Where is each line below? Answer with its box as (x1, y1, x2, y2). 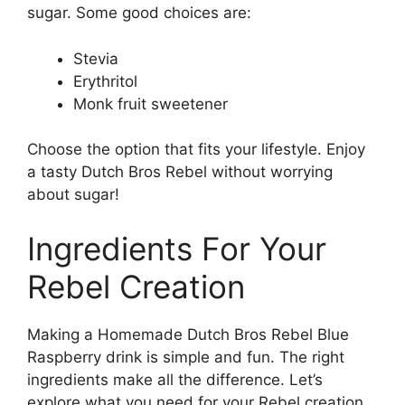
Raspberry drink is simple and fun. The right (27, 347, 344, 366)
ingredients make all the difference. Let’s (27, 370, 323, 389)
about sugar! (27, 185, 119, 204)
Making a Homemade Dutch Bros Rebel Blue (27, 325, 349, 344)
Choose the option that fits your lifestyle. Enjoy (27, 140, 365, 159)
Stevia (73, 49, 118, 68)
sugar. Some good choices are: (27, 4, 251, 23)
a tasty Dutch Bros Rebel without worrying (27, 163, 333, 182)
